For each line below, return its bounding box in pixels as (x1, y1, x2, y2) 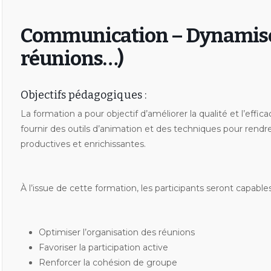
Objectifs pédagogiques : (20, 88, 146, 102)
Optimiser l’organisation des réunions (38, 227, 195, 238)
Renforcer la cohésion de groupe (38, 257, 177, 268)
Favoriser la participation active (38, 242, 168, 253)
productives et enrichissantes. (20, 139, 146, 149)
